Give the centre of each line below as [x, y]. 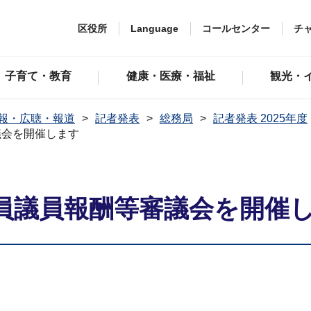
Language [154, 28]
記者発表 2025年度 [260, 118]
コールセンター [236, 28]
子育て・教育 [38, 76]
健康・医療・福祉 [171, 76]
